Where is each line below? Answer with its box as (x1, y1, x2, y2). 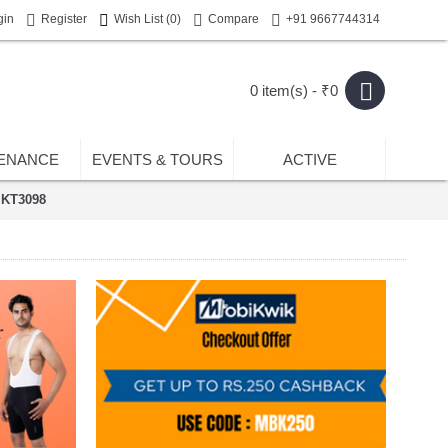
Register (41, 12, 87, 27)
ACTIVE (282, 151, 337, 168)
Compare (208, 12, 259, 27)
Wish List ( (114, 12, 170, 27)
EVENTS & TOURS (91, 151, 223, 168)
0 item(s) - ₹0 (250, 82, 338, 99)
